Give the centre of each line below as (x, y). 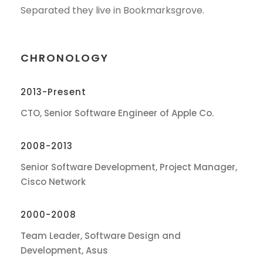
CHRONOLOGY (65, 58)
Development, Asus (64, 250)
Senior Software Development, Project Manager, (129, 167)
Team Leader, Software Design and (101, 236)
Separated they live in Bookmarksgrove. (112, 10)
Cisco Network (53, 182)
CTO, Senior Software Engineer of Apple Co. (117, 113)
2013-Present (53, 92)
